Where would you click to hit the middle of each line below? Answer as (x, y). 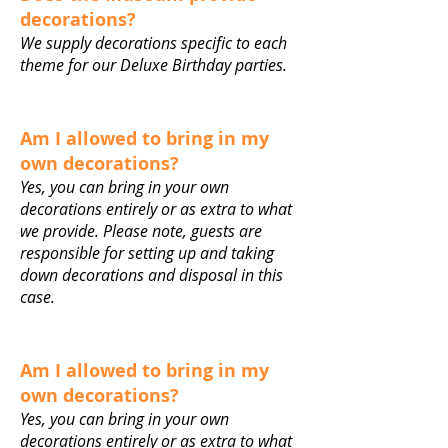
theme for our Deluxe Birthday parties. (155, 65)
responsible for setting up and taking (147, 253)
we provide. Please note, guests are (141, 231)
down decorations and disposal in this (151, 275)
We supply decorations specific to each (153, 43)
